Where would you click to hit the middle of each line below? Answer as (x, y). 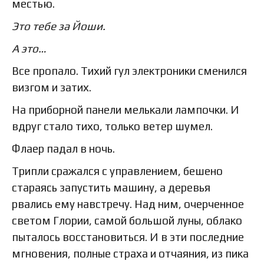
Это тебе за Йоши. (59, 26)
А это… (29, 49)
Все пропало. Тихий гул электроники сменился (129, 71)
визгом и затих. (52, 88)
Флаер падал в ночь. (63, 149)
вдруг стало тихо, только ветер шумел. (112, 126)
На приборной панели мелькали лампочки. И (126, 110)
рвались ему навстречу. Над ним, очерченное (128, 204)
